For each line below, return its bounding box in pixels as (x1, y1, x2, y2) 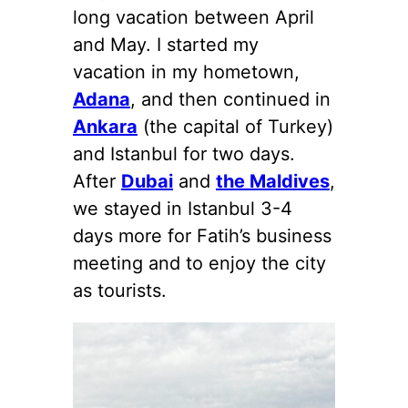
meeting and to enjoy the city (73, 251, 326, 274)
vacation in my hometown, (73, 60, 300, 83)
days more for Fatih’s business (73, 224, 331, 247)
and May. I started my (73, 33, 259, 56)
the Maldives (216, 169, 330, 192)
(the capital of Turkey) (138, 115, 333, 138)
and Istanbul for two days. (73, 142, 295, 165)
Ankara (73, 115, 138, 138)
